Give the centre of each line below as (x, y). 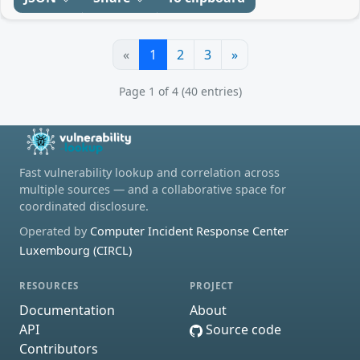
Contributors (59, 349)
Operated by (55, 231)
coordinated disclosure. (84, 207)
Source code (242, 329)
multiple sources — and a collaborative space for (153, 190)
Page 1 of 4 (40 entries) (180, 91)
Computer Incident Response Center (189, 231)
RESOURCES (49, 286)
